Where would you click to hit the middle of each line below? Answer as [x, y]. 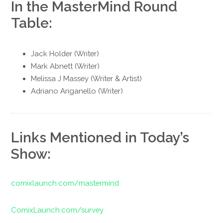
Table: [32, 23]
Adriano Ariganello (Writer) [77, 91]
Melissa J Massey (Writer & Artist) [87, 78]
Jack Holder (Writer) [65, 53]
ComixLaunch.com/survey [57, 210]
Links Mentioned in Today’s [100, 137]
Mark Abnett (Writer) [65, 66]
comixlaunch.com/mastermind [65, 183]
